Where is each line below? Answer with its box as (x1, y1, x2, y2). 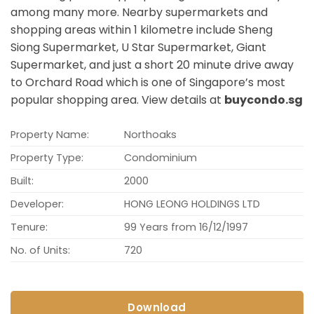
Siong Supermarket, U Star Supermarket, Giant (11, 39, 266, 56)
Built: (11, 174, 34, 189)
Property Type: (11, 151, 83, 165)
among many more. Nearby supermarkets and (11, 4, 268, 21)
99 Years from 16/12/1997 (124, 220, 249, 235)
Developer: (11, 197, 64, 212)
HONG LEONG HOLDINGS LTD (124, 197, 261, 212)
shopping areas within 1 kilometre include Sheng (11, 22, 273, 39)
